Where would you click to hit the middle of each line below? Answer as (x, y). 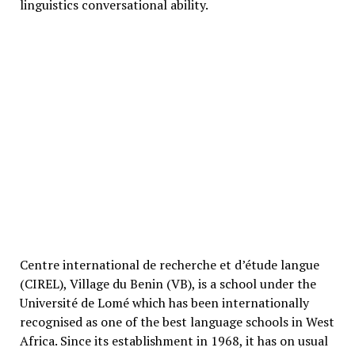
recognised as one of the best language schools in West (177, 321)
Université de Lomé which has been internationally (164, 302)
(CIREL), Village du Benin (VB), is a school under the (168, 283)
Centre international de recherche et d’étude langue (169, 264)
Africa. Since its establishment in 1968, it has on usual (174, 340)
